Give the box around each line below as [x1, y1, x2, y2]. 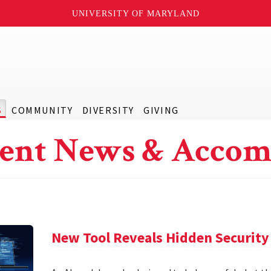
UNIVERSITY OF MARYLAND [71, 8, 200, 18]
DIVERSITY [82, 104, 134, 116]
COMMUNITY [11, 104, 73, 116]
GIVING [143, 104, 179, 116]
